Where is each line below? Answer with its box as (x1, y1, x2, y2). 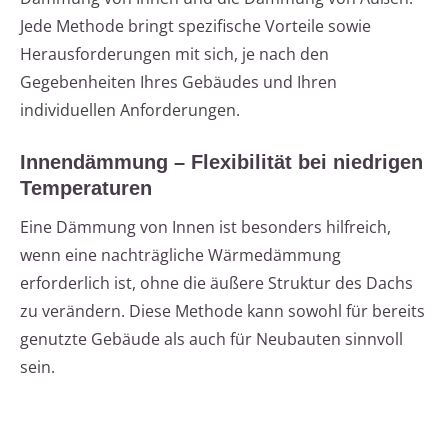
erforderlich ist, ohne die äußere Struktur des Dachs (20, 272, 413, 295)
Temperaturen (20, 177, 152, 200)
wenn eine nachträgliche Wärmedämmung (20, 244, 341, 267)
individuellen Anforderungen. (20, 99, 240, 122)
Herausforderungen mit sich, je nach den (20, 43, 329, 66)
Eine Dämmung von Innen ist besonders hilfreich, (20, 216, 391, 239)
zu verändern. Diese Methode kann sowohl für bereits (20, 300, 425, 323)
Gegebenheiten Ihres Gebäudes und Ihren (20, 71, 337, 94)
